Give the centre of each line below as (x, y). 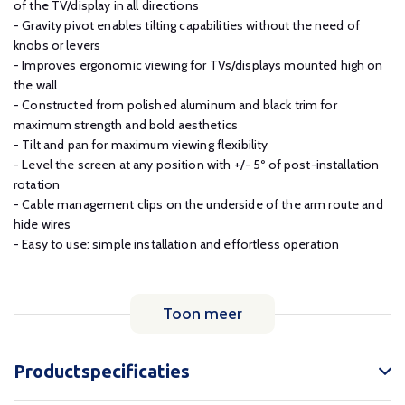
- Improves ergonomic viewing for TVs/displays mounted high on (198, 65)
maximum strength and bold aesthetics (126, 125)
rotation (37, 184)
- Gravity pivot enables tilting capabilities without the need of (187, 25)
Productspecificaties (102, 371)
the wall (36, 85)
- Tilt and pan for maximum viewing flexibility (141, 145)
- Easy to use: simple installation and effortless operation (177, 244)
